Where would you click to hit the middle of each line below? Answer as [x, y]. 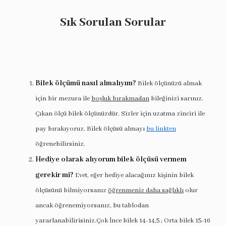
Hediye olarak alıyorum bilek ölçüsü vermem [111, 159]
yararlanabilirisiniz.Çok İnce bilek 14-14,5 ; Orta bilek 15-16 [123, 221]
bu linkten [161, 129]
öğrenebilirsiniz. [60, 144]
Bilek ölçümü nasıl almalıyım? [87, 83]
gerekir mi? [55, 175]
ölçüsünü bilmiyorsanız [72, 190]
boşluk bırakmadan [120, 99]
